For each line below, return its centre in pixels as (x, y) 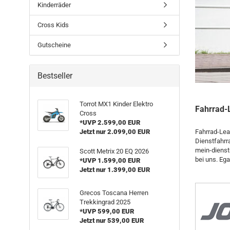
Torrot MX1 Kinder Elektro (116, 104)
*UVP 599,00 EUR (107, 211)
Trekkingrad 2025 (105, 202)
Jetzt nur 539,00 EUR (111, 221)
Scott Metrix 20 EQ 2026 (114, 151)
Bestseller (55, 76)
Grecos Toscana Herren (114, 193)
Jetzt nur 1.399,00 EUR (114, 170)
